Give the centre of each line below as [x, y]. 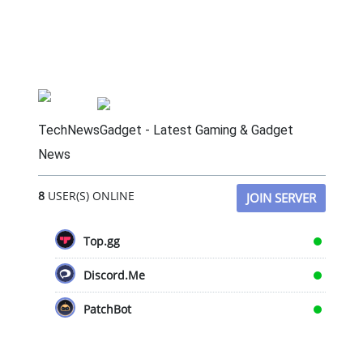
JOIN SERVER [281, 198]
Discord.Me [114, 275]
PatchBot [107, 310]
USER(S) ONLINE [89, 196]
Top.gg [101, 241]
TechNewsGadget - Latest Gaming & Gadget [165, 130]
